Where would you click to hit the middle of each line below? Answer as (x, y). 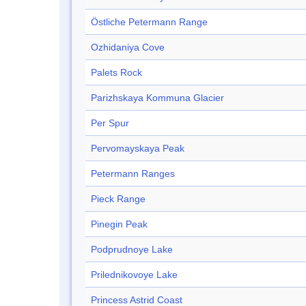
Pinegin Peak (119, 224)
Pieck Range (118, 199)
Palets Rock (116, 73)
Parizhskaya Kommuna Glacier (157, 98)
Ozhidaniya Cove (128, 47)
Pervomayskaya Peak (138, 149)
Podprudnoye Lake (132, 250)
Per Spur (110, 123)
